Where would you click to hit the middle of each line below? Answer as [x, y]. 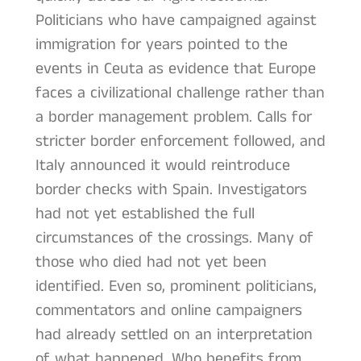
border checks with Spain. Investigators [171, 190]
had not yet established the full [145, 214]
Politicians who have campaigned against [176, 21]
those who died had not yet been [151, 263]
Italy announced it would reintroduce [162, 166]
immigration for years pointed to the [161, 45]
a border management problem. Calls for [173, 118]
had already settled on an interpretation [174, 335]
